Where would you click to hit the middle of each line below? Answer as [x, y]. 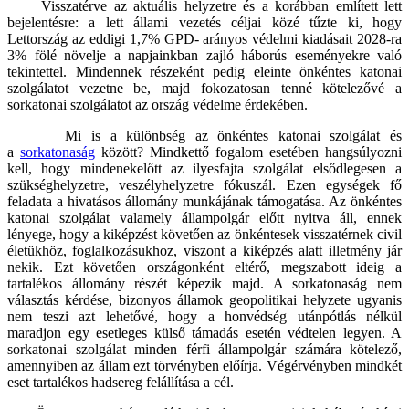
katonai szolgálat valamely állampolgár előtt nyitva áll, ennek [204, 218]
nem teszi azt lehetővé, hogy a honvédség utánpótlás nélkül [204, 317]
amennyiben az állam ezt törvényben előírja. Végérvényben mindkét [204, 366]
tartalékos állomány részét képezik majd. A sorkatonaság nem [204, 284]
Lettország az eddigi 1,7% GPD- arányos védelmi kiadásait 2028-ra [204, 39]
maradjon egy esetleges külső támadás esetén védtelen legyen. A [204, 333]
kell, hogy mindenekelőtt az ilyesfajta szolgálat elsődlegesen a [204, 169]
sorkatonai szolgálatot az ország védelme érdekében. [157, 105]
